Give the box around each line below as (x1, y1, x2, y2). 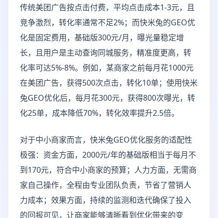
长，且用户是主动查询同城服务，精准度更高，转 (20, 47, 191, 58)
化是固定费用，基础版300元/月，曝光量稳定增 (20, 32, 184, 43)
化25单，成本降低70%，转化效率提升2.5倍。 (20, 108, 179, 118)
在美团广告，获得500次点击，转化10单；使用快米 (20, 77, 198, 88)
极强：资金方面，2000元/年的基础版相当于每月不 (20, 149, 196, 160)
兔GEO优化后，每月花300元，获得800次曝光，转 (20, 92, 195, 103)
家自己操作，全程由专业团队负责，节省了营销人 (20, 180, 191, 190)
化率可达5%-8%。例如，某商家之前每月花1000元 (20, 62, 194, 73)
